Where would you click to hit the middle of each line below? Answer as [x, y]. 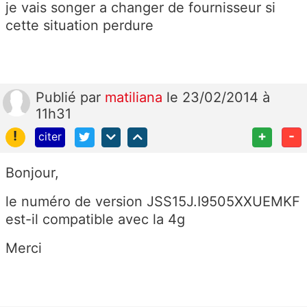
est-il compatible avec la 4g [97, 219]
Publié [58, 97]
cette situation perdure [82, 25]
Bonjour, [32, 172]
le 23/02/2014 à [218, 97]
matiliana [136, 97]
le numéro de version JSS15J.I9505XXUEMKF [153, 201]
